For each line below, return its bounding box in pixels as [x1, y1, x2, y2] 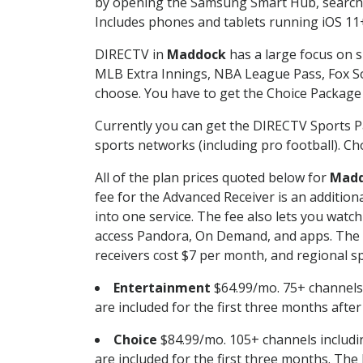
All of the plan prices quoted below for [95, 168, 330, 186]
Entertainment [113, 278, 211, 297]
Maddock [167, 45, 226, 63]
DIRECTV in [95, 45, 167, 63]
